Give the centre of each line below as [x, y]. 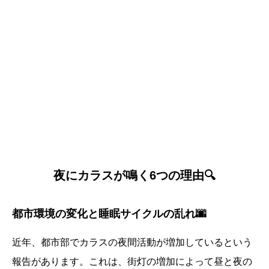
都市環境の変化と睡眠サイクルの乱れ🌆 [109, 214]
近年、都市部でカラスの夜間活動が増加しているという [132, 243]
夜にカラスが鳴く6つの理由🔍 [134, 176]
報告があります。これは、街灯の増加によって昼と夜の [132, 262]
